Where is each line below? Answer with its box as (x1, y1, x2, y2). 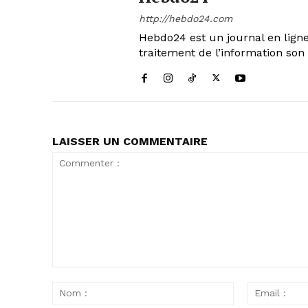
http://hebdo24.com (139, 12, 232, 24)
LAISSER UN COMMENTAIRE (52, 134, 208, 148)
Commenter (52, 267, 104, 280)
